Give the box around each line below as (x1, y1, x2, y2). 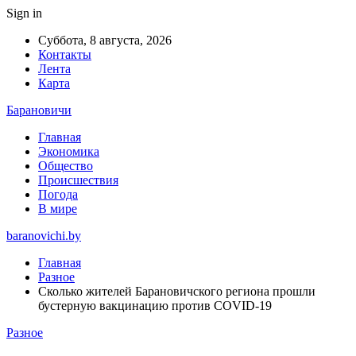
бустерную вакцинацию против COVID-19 (38, 299, 272, 312)
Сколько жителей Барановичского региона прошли (38, 284, 315, 298)
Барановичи (6, 103, 72, 117)
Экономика (38, 145, 99, 158)
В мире (38, 202, 77, 215)
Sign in (6, 6, 42, 20)
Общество (38, 159, 93, 172)
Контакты (38, 48, 91, 61)
